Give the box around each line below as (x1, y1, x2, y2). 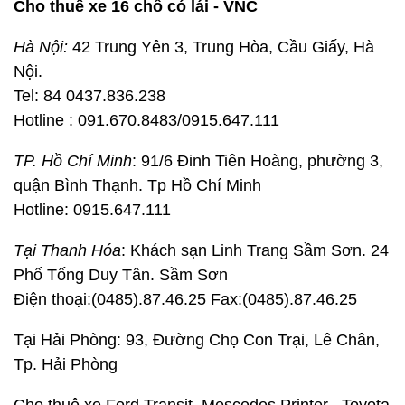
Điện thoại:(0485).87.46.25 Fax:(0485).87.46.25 (14, 290, 357, 308)
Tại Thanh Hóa (14, 241, 121, 259)
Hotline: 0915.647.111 (14, 201, 171, 219)
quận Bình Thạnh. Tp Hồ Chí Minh (14, 176, 261, 194)
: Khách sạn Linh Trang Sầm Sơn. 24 (121, 241, 389, 259)
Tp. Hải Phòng (14, 355, 118, 373)
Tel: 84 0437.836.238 (14, 87, 165, 105)
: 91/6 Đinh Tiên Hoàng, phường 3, (132, 152, 383, 170)
